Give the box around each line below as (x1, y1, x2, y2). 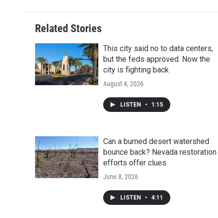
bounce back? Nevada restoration (103, 147, 217, 157)
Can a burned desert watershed (103, 136, 209, 146)
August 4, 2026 (103, 79, 144, 88)
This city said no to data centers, (103, 43, 213, 53)
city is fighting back (103, 65, 169, 74)
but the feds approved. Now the (103, 54, 210, 64)
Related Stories (35, 22, 102, 35)
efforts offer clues (103, 158, 166, 167)
